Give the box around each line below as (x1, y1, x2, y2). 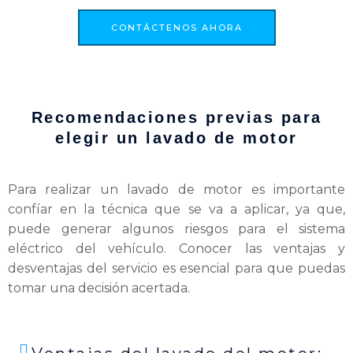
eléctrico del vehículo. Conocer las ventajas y (8, 241, 345, 257)
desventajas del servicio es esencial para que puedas (8, 261, 345, 277)
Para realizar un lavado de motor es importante (8, 182, 345, 198)
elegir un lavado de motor (55, 129, 298, 147)
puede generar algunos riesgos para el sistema (8, 221, 345, 237)
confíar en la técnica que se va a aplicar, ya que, (8, 202, 345, 217)
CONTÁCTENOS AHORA (110, 22, 243, 34)
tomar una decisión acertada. (8, 281, 190, 296)
